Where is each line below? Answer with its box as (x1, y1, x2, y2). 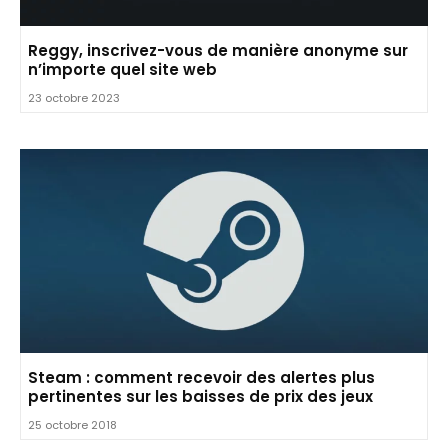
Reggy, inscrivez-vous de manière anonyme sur (28, 39, 408, 61)
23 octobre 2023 (28, 89, 120, 106)
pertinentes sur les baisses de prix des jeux (28, 385, 373, 407)
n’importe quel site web (28, 58, 217, 80)
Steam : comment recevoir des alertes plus (28, 366, 375, 388)
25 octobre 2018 (28, 416, 117, 433)
